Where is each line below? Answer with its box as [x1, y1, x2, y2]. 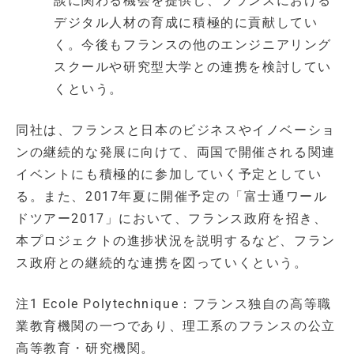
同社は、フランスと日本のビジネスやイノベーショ [16, 122, 336, 138]
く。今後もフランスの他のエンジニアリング [54, 37, 332, 53]
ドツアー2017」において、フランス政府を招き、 [16, 211, 328, 227]
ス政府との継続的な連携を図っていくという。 [16, 255, 308, 271]
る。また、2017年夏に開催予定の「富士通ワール [16, 189, 328, 205]
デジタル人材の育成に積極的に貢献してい [54, 15, 318, 31]
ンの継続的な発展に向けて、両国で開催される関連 [16, 145, 336, 160]
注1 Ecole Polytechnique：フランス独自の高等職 [16, 296, 332, 312]
